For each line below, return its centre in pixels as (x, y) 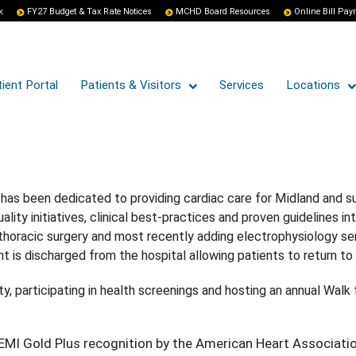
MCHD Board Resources (223, 12)
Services (242, 85)
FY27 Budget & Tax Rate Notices (89, 12)
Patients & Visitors (132, 85)
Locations (315, 85)
